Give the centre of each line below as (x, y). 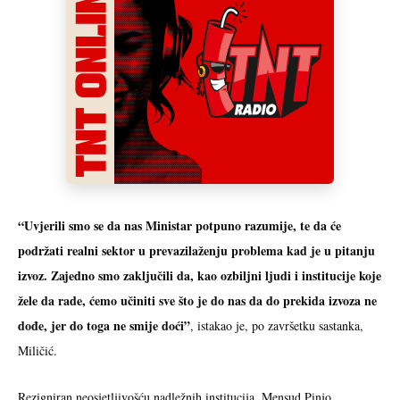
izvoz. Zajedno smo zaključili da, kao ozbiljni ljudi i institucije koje (200, 275)
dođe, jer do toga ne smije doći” (104, 325)
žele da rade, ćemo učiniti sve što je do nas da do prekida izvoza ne (197, 300)
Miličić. (37, 350)
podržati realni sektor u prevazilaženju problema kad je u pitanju (196, 250)
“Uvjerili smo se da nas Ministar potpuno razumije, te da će (179, 225)
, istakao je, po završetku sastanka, (277, 325)
